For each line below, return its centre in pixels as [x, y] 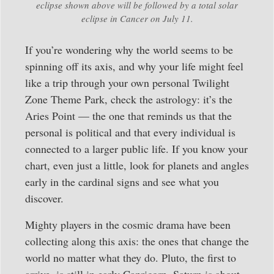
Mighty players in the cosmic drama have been [128, 225]
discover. [44, 198]
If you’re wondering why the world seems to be [129, 49]
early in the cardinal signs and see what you [122, 181]
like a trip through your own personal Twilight [127, 82]
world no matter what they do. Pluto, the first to [131, 258]
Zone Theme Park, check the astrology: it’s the [129, 99]
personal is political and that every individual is [130, 132]
